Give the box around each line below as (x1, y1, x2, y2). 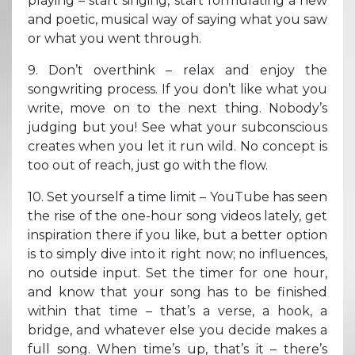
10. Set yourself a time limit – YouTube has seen (28, 189, 327, 204)
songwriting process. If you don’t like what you (28, 81, 327, 97)
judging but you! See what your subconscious (28, 119, 327, 135)
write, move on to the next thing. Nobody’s (28, 100, 327, 116)
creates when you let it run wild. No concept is (28, 138, 327, 154)
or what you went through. (28, 30, 201, 46)
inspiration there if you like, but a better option (28, 227, 327, 242)
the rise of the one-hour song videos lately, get (28, 208, 327, 223)
